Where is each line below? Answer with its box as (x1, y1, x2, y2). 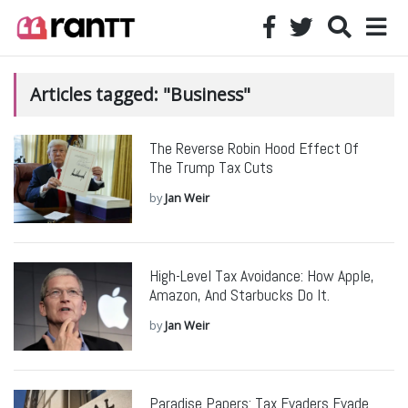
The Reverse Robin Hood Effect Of (148, 138, 359, 158)
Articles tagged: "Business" (30, 82, 250, 107)
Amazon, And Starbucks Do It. (148, 285, 330, 306)
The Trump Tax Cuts (148, 158, 273, 178)
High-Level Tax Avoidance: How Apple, (148, 266, 374, 287)
